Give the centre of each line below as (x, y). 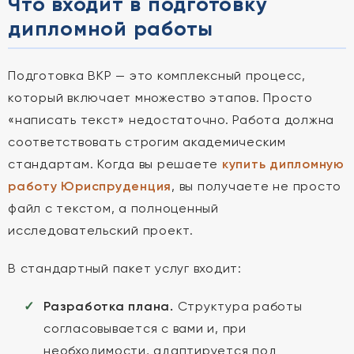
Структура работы (238, 306)
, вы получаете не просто (256, 186)
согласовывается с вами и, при (145, 328)
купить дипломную (283, 164)
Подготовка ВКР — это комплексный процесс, (157, 75)
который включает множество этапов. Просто (160, 98)
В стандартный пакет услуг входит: (125, 268)
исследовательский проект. (101, 230)
